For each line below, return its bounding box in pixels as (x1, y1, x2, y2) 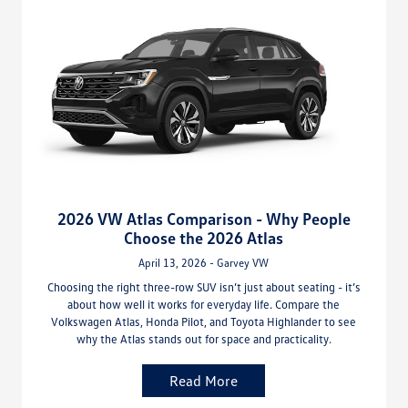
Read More (169, 372, 239, 391)
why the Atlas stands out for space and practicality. (76, 331, 331, 347)
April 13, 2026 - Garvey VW (138, 256, 270, 270)
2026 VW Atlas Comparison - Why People (56, 209, 351, 229)
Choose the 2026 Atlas (124, 228, 284, 249)
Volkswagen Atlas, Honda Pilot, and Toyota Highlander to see (51, 314, 357, 330)
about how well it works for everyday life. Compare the (67, 297, 341, 312)
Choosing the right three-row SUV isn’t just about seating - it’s (46, 280, 361, 295)
